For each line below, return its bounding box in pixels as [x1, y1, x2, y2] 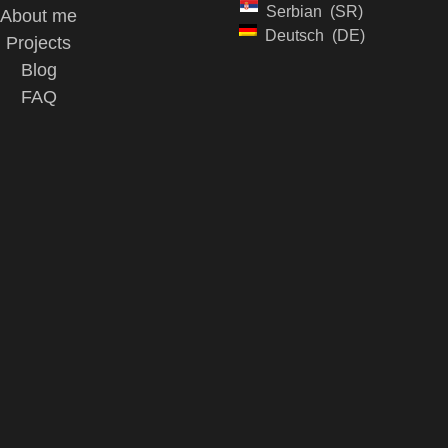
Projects [6, 33, 72, 53]
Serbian [266, 3, 323, 20]
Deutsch [264, 27, 324, 44]
